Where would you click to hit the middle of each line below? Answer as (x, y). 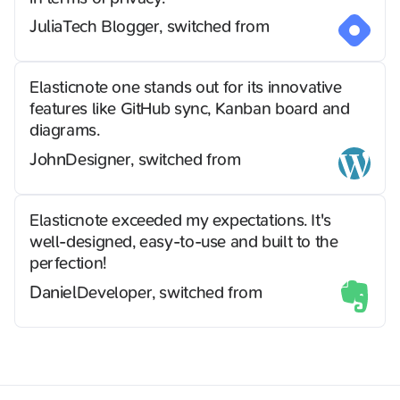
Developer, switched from (169, 292)
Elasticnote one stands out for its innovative (186, 88)
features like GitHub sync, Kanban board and (190, 109)
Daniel (53, 292)
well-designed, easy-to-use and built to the (184, 242)
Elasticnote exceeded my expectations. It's (180, 221)
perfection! (68, 264)
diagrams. (65, 131)
